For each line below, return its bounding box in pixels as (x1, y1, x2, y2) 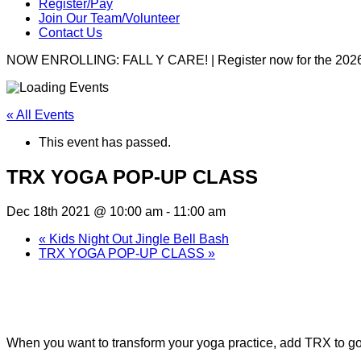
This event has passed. (39, 135, 171, 149)
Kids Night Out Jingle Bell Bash (46, 231, 229, 246)
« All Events (6, 107, 74, 122)
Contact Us (39, 25, 102, 39)
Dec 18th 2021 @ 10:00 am (6, 204, 163, 218)
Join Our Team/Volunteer (39, 10, 180, 25)
